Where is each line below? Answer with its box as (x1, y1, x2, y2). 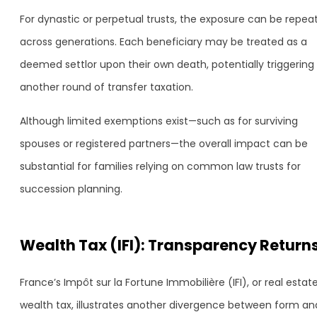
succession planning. (20, 182, 122, 196)
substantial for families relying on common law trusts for (20, 159, 301, 173)
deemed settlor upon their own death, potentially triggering (20, 57, 314, 71)
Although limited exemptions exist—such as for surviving (20, 114, 298, 128)
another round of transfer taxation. (20, 80, 193, 94)
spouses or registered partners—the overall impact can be (20, 137, 308, 151)
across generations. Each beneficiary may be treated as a (20, 35, 307, 49)
